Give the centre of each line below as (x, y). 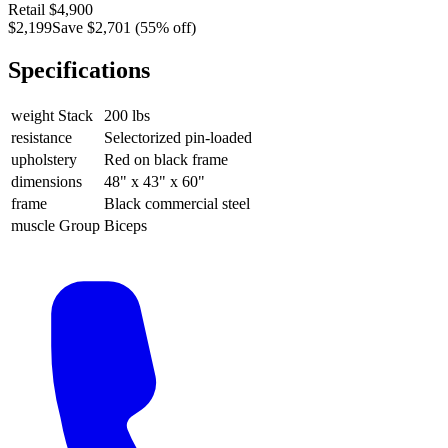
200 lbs (127, 115)
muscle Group (55, 225)
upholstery (44, 159)
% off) (176, 27)
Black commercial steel (177, 203)
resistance (41, 137)
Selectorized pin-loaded (178, 137)
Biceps (125, 225)
